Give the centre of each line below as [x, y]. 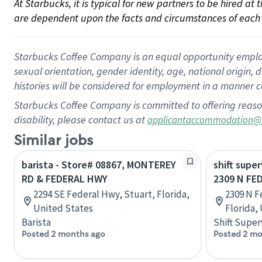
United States [63, 208]
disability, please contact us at [81, 120]
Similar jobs [54, 141]
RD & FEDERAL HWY [65, 179]
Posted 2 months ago [63, 234]
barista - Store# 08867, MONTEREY [99, 165]
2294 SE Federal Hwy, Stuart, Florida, [111, 194]
